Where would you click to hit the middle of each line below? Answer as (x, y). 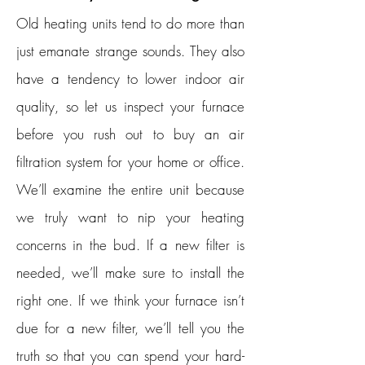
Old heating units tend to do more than (130, 23)
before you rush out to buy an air (130, 134)
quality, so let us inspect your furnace (130, 106)
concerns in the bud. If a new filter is (130, 245)
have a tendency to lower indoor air (130, 79)
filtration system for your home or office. (130, 162)
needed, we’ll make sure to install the (130, 273)
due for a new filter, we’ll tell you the (130, 328)
